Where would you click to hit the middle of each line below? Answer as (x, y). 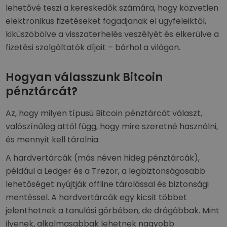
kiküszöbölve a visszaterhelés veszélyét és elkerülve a (112, 34)
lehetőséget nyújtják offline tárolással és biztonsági (107, 184)
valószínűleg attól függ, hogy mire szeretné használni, (112, 126)
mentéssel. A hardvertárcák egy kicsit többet (97, 197)
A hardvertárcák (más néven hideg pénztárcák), (103, 158)
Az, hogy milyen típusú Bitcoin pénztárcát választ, (104, 113)
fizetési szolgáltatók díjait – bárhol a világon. (93, 47)
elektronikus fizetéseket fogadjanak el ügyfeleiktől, (106, 21)
